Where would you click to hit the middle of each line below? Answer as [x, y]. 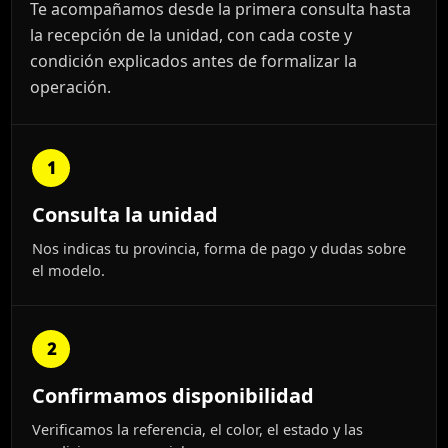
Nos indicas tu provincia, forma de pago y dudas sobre [219, 247]
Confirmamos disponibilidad [173, 395]
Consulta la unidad [125, 214]
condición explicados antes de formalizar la [193, 60]
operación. [70, 86]
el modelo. [68, 269]
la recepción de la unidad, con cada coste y [191, 34]
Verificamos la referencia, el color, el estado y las [197, 428]
